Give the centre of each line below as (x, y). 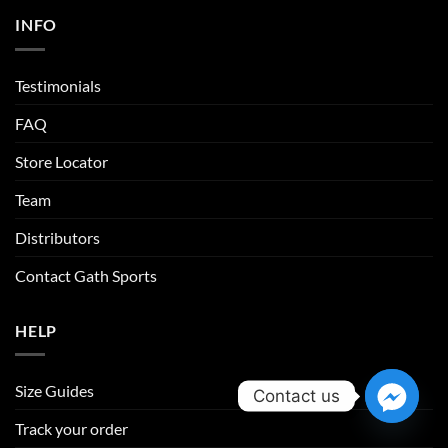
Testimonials (58, 85)
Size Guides (54, 391)
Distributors (57, 237)
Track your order (71, 429)
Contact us (296, 395)
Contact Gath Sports (86, 275)
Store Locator (61, 161)
